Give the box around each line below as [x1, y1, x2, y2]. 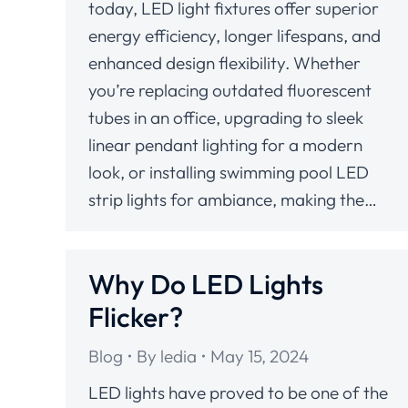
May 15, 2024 [210, 345, 309, 367]
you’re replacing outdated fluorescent [88, 79, 372, 102]
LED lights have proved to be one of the [88, 382, 388, 403]
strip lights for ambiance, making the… [88, 189, 377, 211]
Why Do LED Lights [88, 267, 323, 301]
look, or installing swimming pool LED [88, 161, 369, 184]
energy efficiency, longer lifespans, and [88, 25, 381, 47]
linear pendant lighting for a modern [88, 134, 362, 157]
